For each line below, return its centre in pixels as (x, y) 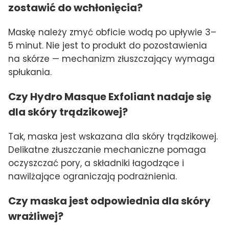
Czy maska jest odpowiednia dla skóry (109, 201)
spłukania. (30, 72)
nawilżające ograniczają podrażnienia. (93, 177)
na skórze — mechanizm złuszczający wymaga (111, 59)
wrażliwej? (36, 216)
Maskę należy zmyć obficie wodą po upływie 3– (112, 32)
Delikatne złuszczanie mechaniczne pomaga (107, 150)
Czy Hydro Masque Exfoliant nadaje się (110, 97)
